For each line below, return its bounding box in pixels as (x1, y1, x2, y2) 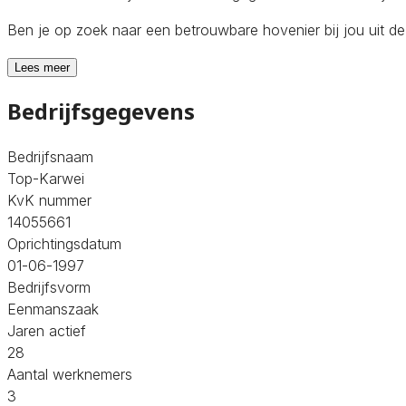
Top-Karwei (7, 169, 84, 188)
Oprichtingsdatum (7, 234, 121, 253)
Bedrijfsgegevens (7, 95, 195, 126)
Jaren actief (7, 321, 86, 340)
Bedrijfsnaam (7, 147, 93, 166)
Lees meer (14, 60, 70, 74)
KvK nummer (7, 190, 92, 209)
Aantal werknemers (7, 364, 132, 383)
